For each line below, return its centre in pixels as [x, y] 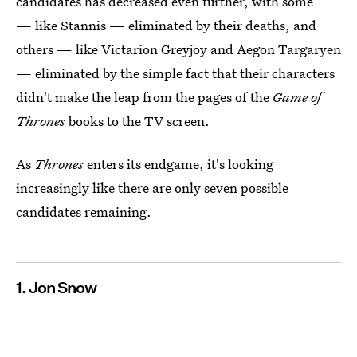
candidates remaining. [84, 212]
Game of [297, 97]
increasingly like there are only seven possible [152, 188]
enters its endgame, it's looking [178, 164]
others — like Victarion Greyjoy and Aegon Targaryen [178, 49]
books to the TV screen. [137, 121]
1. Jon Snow [56, 288]
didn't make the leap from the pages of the [144, 97]
